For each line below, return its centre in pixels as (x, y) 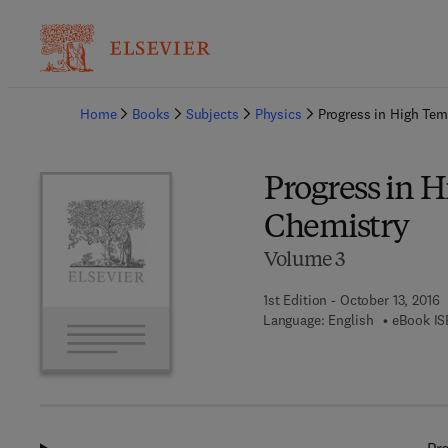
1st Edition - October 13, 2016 (351, 300)
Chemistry (336, 229)
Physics (278, 114)
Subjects (212, 114)
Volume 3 (304, 261)
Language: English (318, 320)
